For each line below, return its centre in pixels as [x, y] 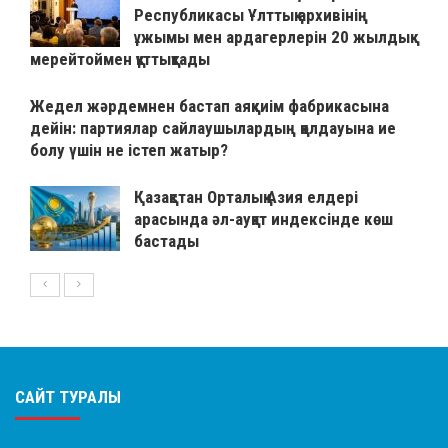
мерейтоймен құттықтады [120, 59]
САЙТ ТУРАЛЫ [68, 397]
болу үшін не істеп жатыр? [129, 150]
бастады [170, 241]
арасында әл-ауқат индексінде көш [263, 219]
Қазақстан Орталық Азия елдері [246, 197]
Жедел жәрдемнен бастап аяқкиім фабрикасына [209, 106]
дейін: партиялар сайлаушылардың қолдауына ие [213, 128]
